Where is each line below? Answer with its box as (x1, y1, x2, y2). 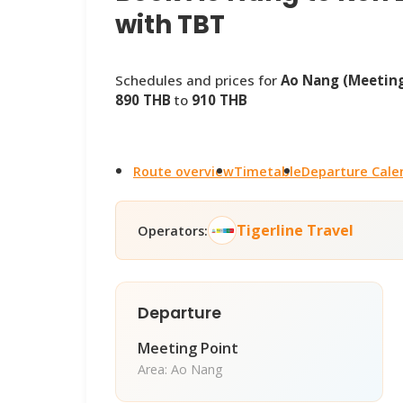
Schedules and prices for (115, 71, 281, 89)
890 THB (115, 91, 171, 109)
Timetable (234, 163, 301, 181)
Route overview (133, 163, 234, 181)
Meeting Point (138, 338, 238, 359)
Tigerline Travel (237, 220, 354, 241)
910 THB (192, 91, 247, 109)
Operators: (138, 221, 208, 239)
